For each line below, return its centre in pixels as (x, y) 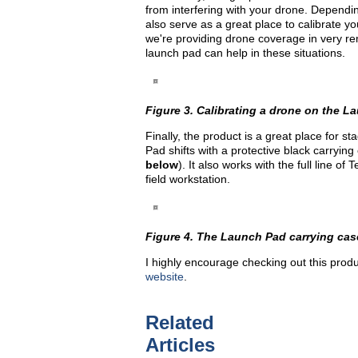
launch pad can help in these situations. (245, 53)
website (165, 276)
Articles (180, 345)
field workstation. (188, 179)
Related (180, 322)
